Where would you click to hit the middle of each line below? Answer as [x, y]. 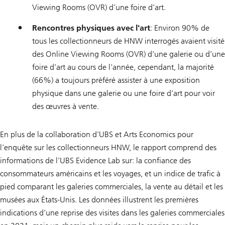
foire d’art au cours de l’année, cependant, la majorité [123, 67]
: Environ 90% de [180, 28]
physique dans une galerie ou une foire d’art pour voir [124, 93]
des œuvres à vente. [66, 106]
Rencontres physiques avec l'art [91, 28]
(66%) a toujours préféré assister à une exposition [116, 80]
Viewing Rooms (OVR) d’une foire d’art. [99, 8]
